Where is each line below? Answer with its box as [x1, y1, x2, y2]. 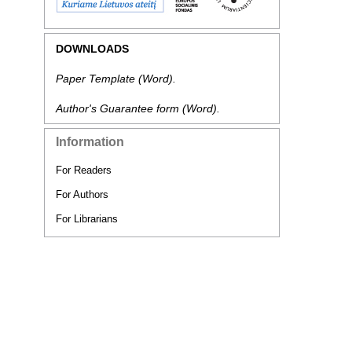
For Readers [56, 163, 112, 176]
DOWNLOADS [56, 42, 129, 55]
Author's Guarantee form [56, 101, 179, 115]
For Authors [56, 188, 108, 200]
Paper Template [56, 71, 135, 85]
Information [56, 134, 124, 148]
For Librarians [56, 212, 118, 225]
